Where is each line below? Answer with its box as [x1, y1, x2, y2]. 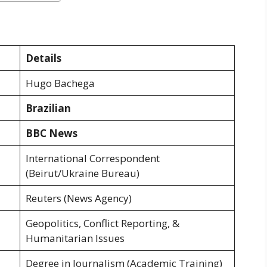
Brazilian [25, 101, 71, 116]
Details [25, 51, 61, 66]
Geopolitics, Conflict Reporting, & [25, 216, 179, 231]
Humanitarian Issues [25, 231, 125, 246]
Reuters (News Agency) [25, 191, 132, 206]
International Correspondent [25, 151, 160, 166]
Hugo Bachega [25, 76, 95, 91]
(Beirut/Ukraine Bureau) [25, 166, 139, 181]
